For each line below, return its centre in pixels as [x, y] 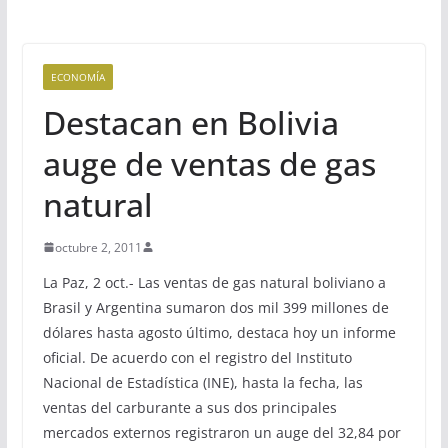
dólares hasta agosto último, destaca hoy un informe [219, 332]
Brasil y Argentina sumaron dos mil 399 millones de [215, 307]
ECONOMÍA [77, 76]
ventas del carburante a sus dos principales [189, 407]
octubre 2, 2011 [98, 247]
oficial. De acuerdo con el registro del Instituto [197, 357]
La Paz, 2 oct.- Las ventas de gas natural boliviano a [214, 282]
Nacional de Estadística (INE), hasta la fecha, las [202, 382]
